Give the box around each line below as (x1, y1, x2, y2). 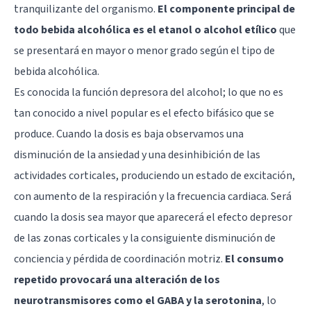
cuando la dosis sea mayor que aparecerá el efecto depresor (14, 209, 292, 225)
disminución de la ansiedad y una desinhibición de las (14, 146, 260, 162)
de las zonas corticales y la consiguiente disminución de (14, 230, 276, 246)
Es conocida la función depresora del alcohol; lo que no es (14, 84, 283, 100)
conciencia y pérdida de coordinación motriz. (14, 251, 225, 267)
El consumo (225, 251, 284, 267)
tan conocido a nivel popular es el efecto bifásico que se (14, 105, 274, 121)
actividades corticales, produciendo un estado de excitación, (14, 167, 295, 183)
